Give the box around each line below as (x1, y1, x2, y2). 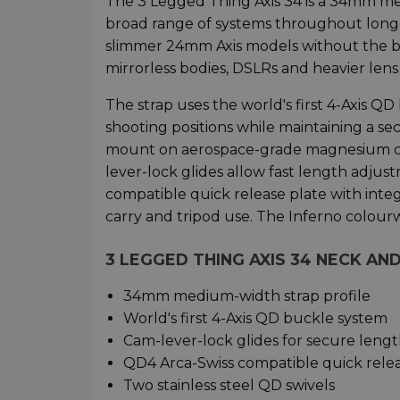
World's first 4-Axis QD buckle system (123, 309, 387, 327)
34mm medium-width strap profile (123, 287, 371, 304)
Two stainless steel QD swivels (123, 376, 335, 394)
